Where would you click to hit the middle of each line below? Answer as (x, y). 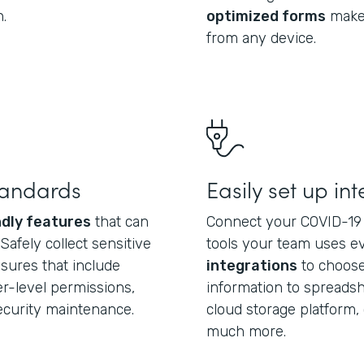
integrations (252, 266)
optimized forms (266, 16)
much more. (246, 331)
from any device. (261, 38)
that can (120, 222)
